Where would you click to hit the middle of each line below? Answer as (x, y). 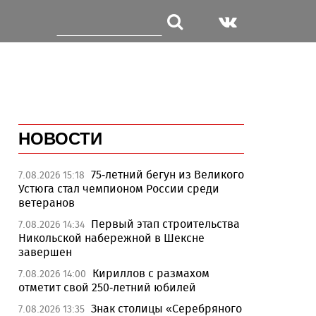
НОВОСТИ (60, 139)
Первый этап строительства (165, 224)
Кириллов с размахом (151, 273)
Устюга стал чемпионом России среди (119, 189)
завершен (45, 252)
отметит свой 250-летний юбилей (107, 287)
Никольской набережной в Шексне (111, 238)
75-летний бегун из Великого (168, 175)
